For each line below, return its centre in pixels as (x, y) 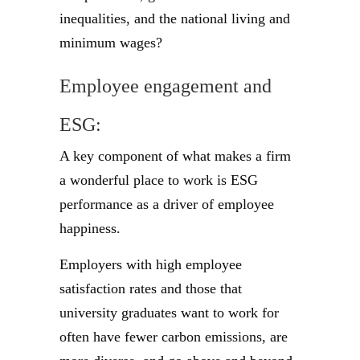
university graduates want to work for (169, 313)
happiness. (90, 228)
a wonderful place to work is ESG (159, 180)
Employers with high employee (151, 264)
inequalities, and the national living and (175, 18)
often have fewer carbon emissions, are (174, 337)
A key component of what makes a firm (175, 156)
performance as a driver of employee (167, 204)
